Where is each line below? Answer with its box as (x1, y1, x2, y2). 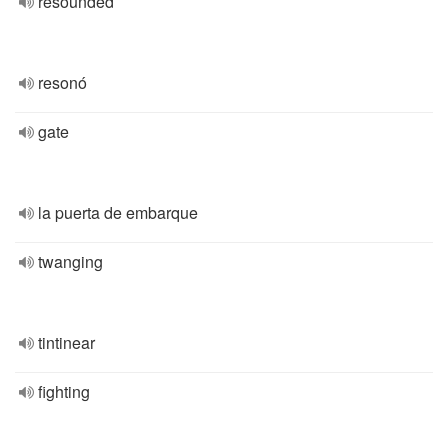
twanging (38, 250, 103, 273)
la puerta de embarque (38, 201, 198, 224)
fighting (38, 380, 90, 403)
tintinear (38, 331, 95, 354)
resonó (38, 71, 87, 94)
